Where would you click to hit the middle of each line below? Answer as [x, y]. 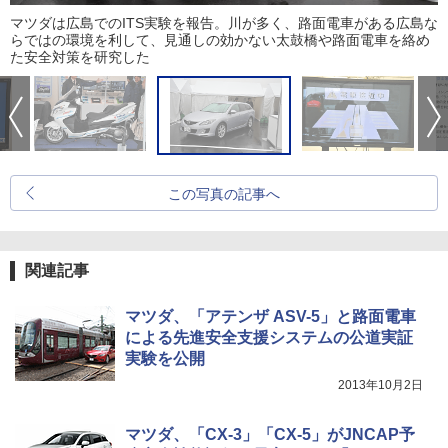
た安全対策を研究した [80, 56]
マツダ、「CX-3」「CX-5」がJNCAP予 [270, 434]
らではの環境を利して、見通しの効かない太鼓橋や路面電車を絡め [220, 39]
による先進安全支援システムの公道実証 [269, 337]
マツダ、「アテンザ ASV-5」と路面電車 [270, 316]
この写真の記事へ [224, 193]
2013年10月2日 [380, 384]
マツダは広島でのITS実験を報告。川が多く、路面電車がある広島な [224, 22]
